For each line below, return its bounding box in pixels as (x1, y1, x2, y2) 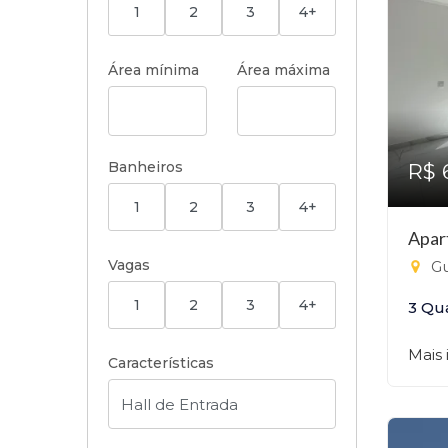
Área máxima (237, 61, 330, 79)
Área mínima (108, 61, 199, 79)
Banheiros (108, 158, 183, 176)
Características (108, 354, 214, 372)
